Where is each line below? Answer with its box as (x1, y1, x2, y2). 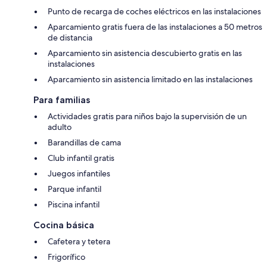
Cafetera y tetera (48, 236, 110, 247)
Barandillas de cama (48, 137, 121, 148)
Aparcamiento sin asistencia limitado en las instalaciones (48, 74, 253, 85)
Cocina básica (33, 219, 94, 231)
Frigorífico (48, 252, 85, 263)
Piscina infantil (48, 199, 100, 210)
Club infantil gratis (48, 153, 114, 164)
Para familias (33, 94, 90, 106)
